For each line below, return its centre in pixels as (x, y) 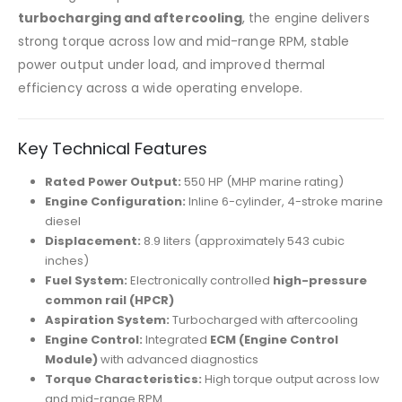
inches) (66, 261)
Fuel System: (86, 281)
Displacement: (92, 241)
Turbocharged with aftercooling (263, 320)
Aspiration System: (107, 320)
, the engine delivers (306, 18)
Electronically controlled (200, 281)
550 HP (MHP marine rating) (262, 182)
